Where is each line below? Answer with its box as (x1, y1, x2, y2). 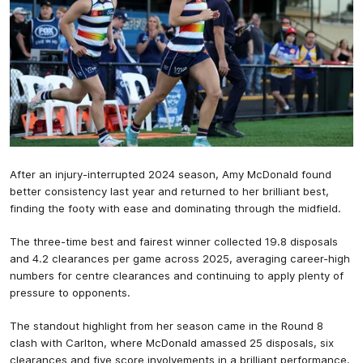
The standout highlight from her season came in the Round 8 (10, 319, 323, 333)
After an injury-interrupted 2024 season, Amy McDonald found (10, 168, 331, 181)
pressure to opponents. (10, 286, 134, 300)
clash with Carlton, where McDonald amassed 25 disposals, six (10, 336, 334, 350)
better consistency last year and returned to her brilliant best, (10, 185, 329, 199)
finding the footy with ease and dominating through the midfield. (10, 202, 344, 216)
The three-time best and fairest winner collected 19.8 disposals (10, 235, 338, 249)
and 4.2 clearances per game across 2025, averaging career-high (10, 252, 350, 266)
